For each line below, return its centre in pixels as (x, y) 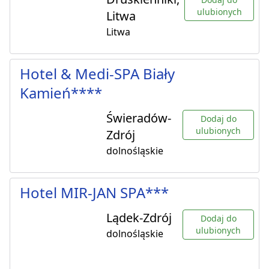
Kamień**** (61, 93)
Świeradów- (139, 118)
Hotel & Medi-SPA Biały (97, 74)
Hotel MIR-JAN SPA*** (94, 193)
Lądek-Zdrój (139, 218)
